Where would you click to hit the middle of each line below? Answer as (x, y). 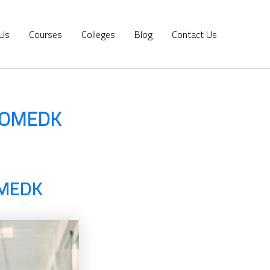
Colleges (98, 34)
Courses (46, 34)
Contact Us (194, 34)
